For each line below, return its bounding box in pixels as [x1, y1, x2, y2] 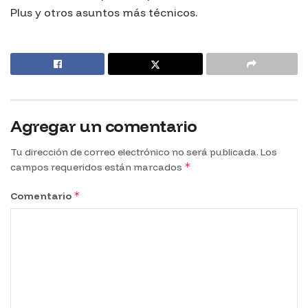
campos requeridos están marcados [10, 161, 184, 174]
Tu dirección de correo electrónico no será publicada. [10, 146, 258, 159]
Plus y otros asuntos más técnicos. [10, 5, 197, 20]
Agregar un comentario [10, 115, 197, 137]
